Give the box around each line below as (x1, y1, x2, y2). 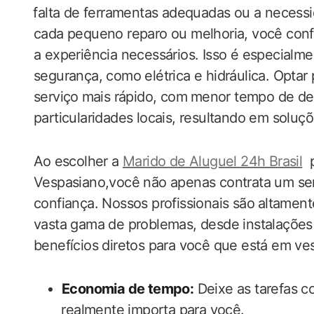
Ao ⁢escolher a (34, 153, 123, 170)
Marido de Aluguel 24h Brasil (123, 153, 303, 170)
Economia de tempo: (62, 280, 194, 297)
